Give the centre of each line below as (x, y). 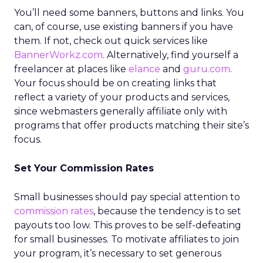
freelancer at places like (71, 69)
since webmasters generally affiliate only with (121, 111)
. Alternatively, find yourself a (171, 55)
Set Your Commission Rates (84, 168)
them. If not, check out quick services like (111, 41)
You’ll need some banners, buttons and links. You (129, 13)
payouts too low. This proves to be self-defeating (128, 225)
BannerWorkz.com (58, 55)
